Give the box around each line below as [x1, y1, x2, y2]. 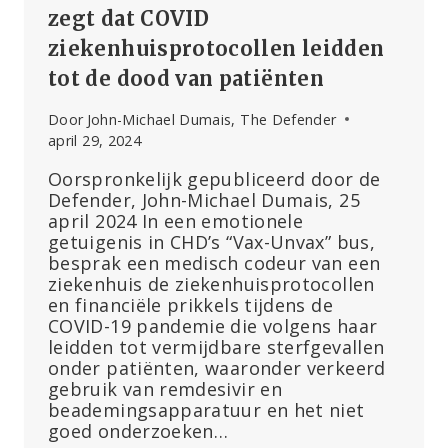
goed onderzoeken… [48, 418, 229, 443]
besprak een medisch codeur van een [48, 250, 381, 275]
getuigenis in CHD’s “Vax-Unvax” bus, [48, 229, 375, 254]
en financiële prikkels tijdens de [48, 292, 333, 317]
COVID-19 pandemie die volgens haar [48, 313, 378, 338]
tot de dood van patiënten [48, 66, 324, 92]
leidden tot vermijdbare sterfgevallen [48, 334, 385, 359]
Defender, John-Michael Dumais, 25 [48, 187, 360, 212]
